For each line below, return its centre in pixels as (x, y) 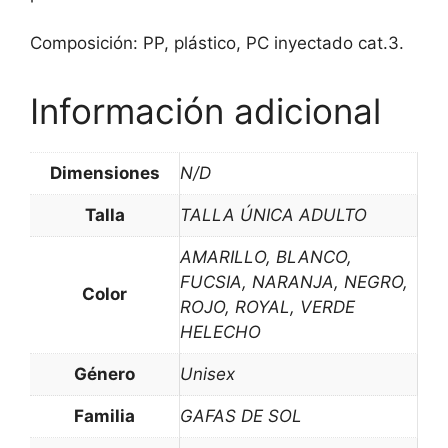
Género (104, 374)
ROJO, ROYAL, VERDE (267, 307)
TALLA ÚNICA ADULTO (273, 215)
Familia (104, 416)
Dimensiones (104, 173)
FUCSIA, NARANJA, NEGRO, (294, 282)
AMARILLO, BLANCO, (266, 257)
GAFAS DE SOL (241, 416)
